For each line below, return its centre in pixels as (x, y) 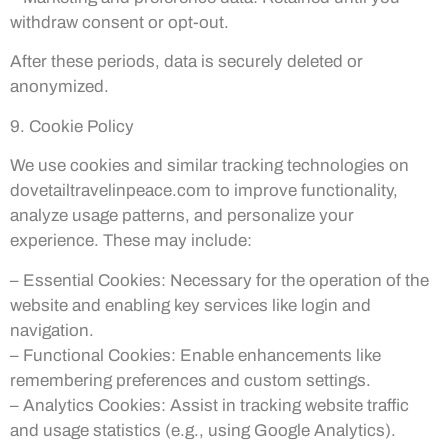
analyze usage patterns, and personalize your (182, 216)
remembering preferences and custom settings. (190, 380)
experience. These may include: (131, 241)
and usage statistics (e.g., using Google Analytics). (203, 430)
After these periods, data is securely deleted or (186, 62)
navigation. (52, 330)
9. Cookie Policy (72, 126)
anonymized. (59, 87)
